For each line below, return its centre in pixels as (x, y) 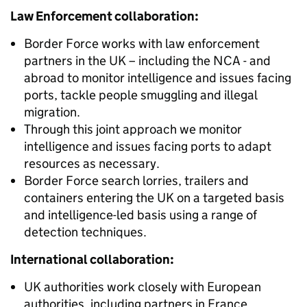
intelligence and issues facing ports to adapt (148, 146)
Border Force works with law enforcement (142, 44)
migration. (52, 112)
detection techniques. (85, 232)
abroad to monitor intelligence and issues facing (158, 78)
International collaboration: (92, 259)
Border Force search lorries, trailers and (136, 181)
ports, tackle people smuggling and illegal (140, 95)
